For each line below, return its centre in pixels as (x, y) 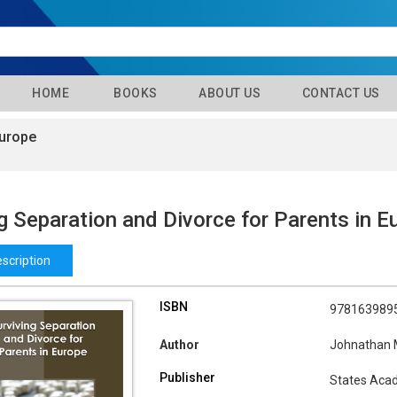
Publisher (187, 378)
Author (179, 345)
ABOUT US (228, 93)
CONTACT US (339, 93)
